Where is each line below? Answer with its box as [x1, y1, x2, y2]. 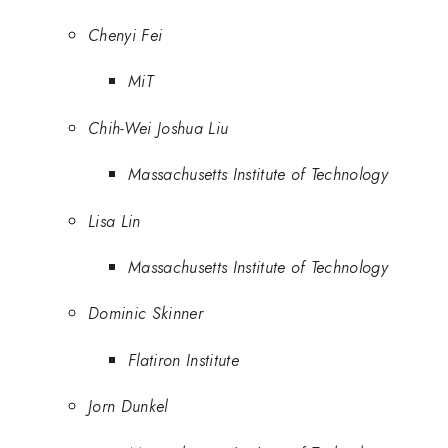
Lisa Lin [88, 208, 141, 233]
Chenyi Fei [88, 22, 163, 47]
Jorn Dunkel [88, 394, 168, 419]
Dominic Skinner [88, 301, 203, 326]
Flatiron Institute [128, 347, 239, 372]
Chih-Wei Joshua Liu [88, 115, 229, 140]
